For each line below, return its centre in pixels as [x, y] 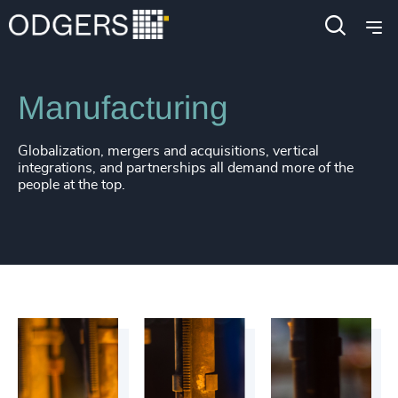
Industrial [128, 34]
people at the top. [72, 185]
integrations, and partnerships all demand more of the [186, 168]
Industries [49, 34]
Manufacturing [123, 108]
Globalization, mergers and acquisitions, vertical [168, 151]
